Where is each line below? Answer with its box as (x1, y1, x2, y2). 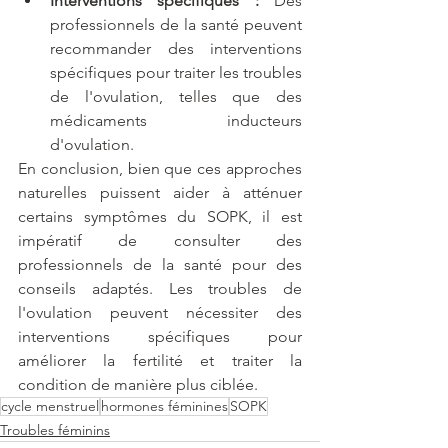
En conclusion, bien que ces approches (18, 159, 302, 179)
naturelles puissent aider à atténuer (18, 183, 302, 203)
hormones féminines (101, 397, 228, 416)
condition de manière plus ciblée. (18, 375, 258, 395)
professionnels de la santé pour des (18, 255, 302, 275)
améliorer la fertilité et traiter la (18, 351, 302, 371)
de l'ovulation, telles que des (50, 87, 302, 107)
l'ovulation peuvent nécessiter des (18, 303, 302, 323)
